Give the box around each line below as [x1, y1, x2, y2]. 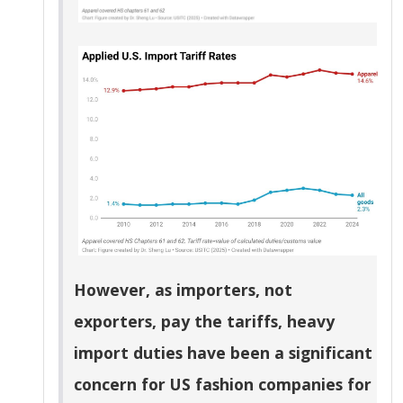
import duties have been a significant [74, 342, 372, 364]
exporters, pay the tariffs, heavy [74, 310, 335, 333]
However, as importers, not [74, 279, 292, 301]
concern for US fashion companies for [74, 373, 372, 396]
